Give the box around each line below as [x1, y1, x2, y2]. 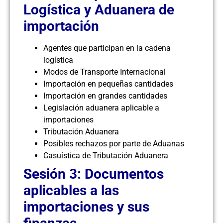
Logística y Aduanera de [23, 1, 174, 18]
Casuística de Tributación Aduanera [43, 151, 168, 161]
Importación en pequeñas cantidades [43, 79, 173, 89]
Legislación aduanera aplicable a [43, 103, 159, 113]
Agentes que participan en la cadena [43, 43, 171, 53]
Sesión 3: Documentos [23, 166, 164, 183]
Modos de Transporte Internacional [43, 67, 166, 77]
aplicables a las [23, 182, 119, 199]
